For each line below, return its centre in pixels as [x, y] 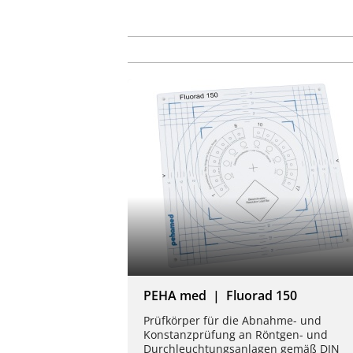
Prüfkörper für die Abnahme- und [232, 320]
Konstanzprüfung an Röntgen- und [236, 334]
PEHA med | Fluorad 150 [220, 295]
